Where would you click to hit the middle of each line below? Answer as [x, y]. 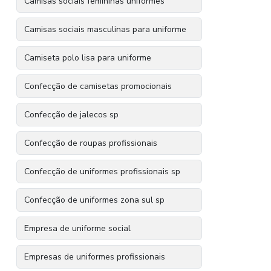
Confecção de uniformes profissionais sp [103, 171]
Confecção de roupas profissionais [91, 143]
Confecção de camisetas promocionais [98, 86]
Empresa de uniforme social [78, 228]
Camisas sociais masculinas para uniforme [106, 29]
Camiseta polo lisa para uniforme [88, 58]
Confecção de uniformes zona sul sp [95, 200]
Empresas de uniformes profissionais [95, 257]
